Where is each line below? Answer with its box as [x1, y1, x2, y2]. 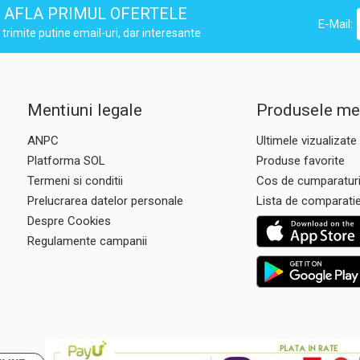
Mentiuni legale [27, 100, 142, 120]
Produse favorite [256, 153, 345, 168]
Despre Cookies [27, 214, 111, 228]
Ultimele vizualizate [256, 133, 357, 148]
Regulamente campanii [27, 234, 147, 248]
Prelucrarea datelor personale [27, 194, 183, 208]
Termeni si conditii [27, 174, 123, 188]
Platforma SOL [27, 153, 105, 168]
